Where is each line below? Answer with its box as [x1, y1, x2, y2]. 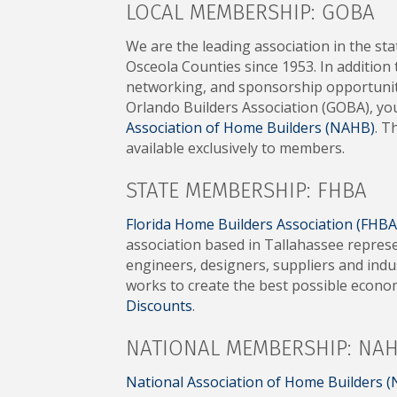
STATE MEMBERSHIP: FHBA [126, 178, 367, 204]
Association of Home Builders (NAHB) [126, 118, 375, 138]
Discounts [126, 296, 192, 316]
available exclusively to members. [126, 138, 345, 159]
